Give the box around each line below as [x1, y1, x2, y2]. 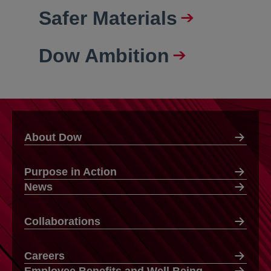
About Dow [24, 131, 82, 143]
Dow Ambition [39, 44, 169, 67]
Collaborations [24, 215, 100, 227]
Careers [24, 249, 65, 262]
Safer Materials [39, 7, 177, 29]
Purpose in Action [24, 165, 117, 178]
